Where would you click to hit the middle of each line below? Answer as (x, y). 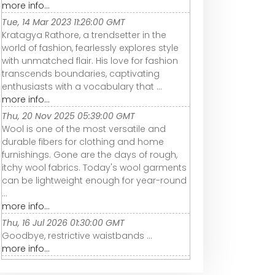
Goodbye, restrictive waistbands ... (77, 236)
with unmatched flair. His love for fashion (90, 61)
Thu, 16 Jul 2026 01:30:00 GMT (63, 223)
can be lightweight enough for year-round (94, 181)
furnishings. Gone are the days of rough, (90, 155)
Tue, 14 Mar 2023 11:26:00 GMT (64, 22)
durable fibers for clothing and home (83, 142)
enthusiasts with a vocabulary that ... (82, 87)
